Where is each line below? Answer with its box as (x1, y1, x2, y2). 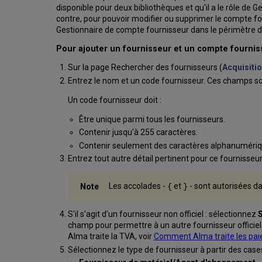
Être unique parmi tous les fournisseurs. (79, 114, 226, 124)
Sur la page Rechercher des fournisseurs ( (67, 63, 222, 73)
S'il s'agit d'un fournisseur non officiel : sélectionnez (67, 209, 258, 219)
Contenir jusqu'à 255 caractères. (79, 127, 198, 137)
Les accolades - (108, 181, 167, 191)
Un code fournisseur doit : (67, 95, 161, 105)
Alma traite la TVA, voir (67, 232, 154, 242)
